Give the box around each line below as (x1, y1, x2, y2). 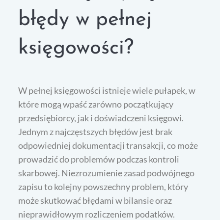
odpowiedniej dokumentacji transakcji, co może (18, 140, 198, 151)
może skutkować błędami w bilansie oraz (18, 195, 172, 206)
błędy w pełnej (18, 9, 152, 31)
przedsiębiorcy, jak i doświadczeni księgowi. (18, 112, 184, 124)
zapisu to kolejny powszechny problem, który (18, 181, 189, 192)
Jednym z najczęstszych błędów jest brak (18, 126, 173, 137)
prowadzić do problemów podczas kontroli (18, 154, 180, 165)
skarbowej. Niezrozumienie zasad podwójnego (18, 167, 195, 179)
